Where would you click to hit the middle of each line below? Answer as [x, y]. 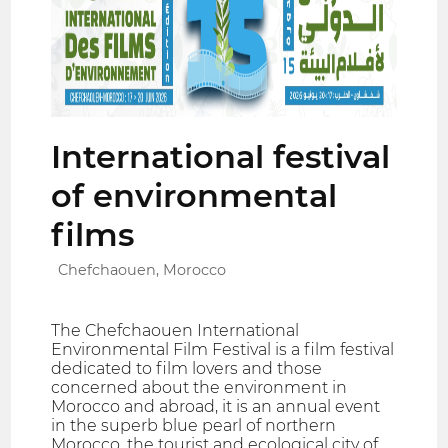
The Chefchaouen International [175, 330]
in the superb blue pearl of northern [194, 425]
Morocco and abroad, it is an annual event [216, 406]
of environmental [194, 195]
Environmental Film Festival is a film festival [223, 349]
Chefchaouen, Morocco [142, 269]
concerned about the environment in [199, 387]
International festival [221, 156]
